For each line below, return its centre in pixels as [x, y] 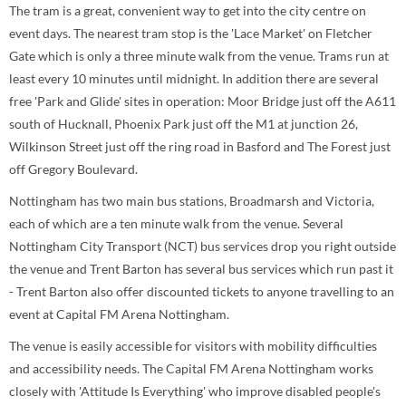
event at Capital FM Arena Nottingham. [119, 314]
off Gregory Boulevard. [73, 169]
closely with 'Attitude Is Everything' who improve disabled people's [195, 391]
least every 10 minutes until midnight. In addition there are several [194, 78]
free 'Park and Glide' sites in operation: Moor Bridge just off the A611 [203, 101]
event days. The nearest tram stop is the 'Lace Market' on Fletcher [191, 33]
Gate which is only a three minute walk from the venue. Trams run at [199, 56]
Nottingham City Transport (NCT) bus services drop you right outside [203, 246]
